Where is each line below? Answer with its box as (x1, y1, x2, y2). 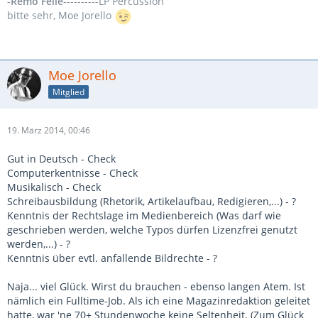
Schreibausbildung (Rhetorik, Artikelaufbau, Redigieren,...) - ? (7, 194, 296, 208)
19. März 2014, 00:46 (7, 124, 90, 136)
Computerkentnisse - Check (7, 166, 138, 180)
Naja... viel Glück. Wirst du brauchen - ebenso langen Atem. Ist (7, 280, 305, 293)
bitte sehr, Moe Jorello (7, 9, 114, 23)
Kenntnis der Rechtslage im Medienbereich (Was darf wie (7, 209, 281, 222)
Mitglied (53, 85, 84, 98)
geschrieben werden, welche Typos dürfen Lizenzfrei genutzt (7, 223, 297, 236)
